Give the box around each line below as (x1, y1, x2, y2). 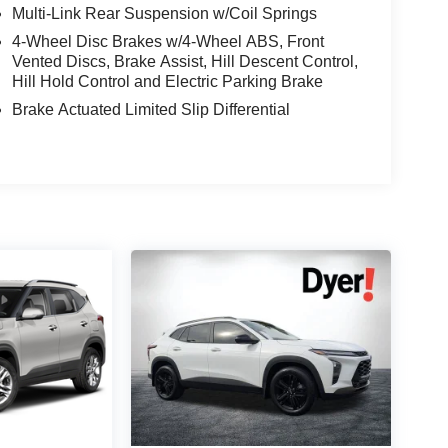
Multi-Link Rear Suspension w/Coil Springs (11, 5, 317, 23)
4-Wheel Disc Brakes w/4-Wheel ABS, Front (11, 33, 324, 51)
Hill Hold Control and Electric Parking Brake (11, 73, 323, 91)
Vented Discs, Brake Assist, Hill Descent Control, (11, 53, 358, 71)
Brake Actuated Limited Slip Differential (11, 101, 290, 119)
